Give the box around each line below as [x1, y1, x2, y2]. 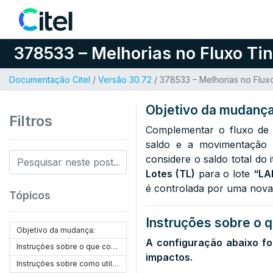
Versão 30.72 [98, 74, 152, 85]
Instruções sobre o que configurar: [111, 242, 118, 251]
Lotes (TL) [146, 168, 195, 180]
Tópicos [9, 189, 51, 202]
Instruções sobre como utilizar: [112, 259, 119, 268]
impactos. [146, 251, 193, 263]
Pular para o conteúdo [23, 10, 129, 23]
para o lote [194, 168, 254, 180]
